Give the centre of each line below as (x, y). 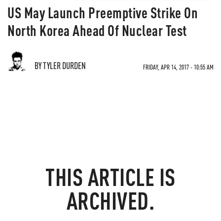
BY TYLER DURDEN (60, 65)
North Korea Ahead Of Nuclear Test (97, 30)
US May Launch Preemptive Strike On (103, 12)
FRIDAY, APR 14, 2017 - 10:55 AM (178, 67)
